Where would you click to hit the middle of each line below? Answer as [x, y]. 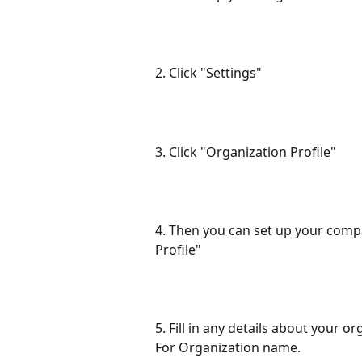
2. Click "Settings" [208, 73]
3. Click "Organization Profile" [246, 152]
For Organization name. [228, 348]
